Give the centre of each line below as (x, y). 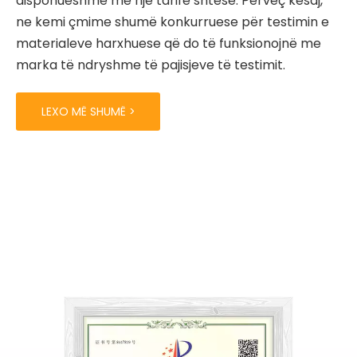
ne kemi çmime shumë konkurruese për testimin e (173, 22)
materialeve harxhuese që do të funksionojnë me (169, 43)
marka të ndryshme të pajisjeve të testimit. (151, 65)
